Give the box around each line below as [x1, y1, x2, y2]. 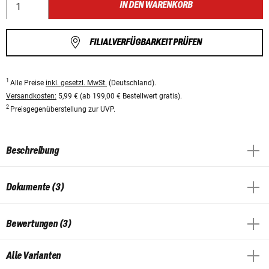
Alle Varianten [6, 250, 61, 261]
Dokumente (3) [6, 181, 64, 193]
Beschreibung [6, 145, 59, 156]
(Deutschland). [107, 78, 156, 87]
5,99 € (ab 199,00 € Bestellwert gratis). [56, 91, 182, 100]
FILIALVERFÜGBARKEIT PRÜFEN [89, 37, 202, 48]
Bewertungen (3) [6, 218, 71, 229]
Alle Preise [10, 78, 46, 87]
